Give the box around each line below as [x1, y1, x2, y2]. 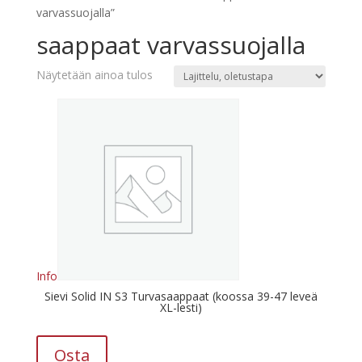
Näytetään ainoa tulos [36, 66, 153, 82]
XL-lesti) [159, 299, 202, 315]
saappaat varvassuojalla [36, 27, 305, 61]
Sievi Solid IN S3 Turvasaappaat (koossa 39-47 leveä [44, 288, 318, 304]
